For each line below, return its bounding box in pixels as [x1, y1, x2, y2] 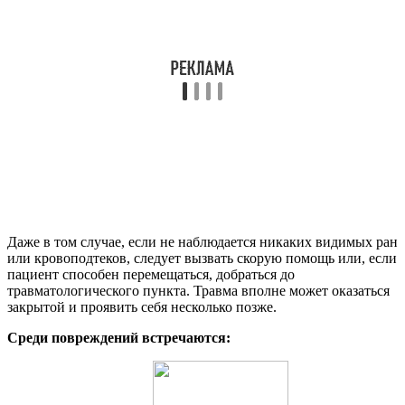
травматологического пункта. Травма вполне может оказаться [7, 283, 390, 299]
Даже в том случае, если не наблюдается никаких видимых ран [7, 234, 398, 250]
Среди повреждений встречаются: [7, 330, 231, 346]
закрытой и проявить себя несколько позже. [7, 299, 277, 316]
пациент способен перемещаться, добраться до [7, 267, 295, 283]
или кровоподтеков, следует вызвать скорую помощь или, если [7, 250, 397, 267]
